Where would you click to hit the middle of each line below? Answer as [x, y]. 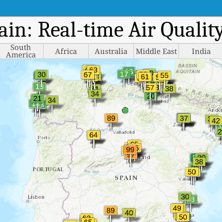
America [21, 55]
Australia [111, 51]
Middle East [156, 51]
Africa [66, 51]
